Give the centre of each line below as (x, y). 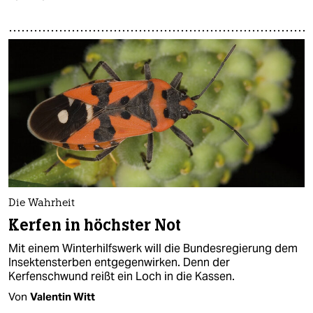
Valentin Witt (63, 296)
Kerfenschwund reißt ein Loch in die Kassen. (122, 276)
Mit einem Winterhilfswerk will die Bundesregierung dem (153, 248)
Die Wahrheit (42, 203)
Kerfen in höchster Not (95, 225)
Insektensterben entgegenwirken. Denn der (119, 262)
